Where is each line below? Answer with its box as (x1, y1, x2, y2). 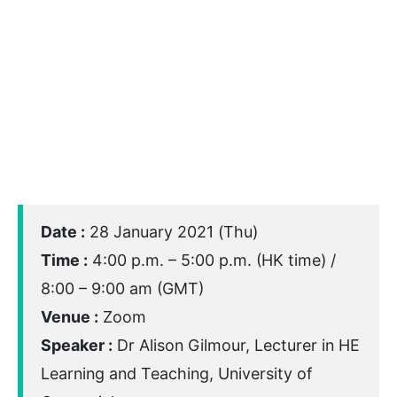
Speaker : (41, 335, 113, 354)
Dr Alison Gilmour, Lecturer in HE (113, 335, 360, 354)
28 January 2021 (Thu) (85, 222, 258, 241)
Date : (41, 222, 85, 241)
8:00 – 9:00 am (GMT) (41, 278, 204, 298)
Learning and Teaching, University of (41, 363, 312, 383)
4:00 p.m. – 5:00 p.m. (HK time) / (88, 250, 336, 269)
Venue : (41, 307, 98, 326)
